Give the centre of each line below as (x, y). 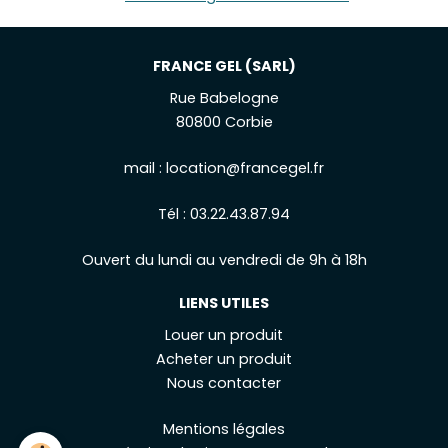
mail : (145, 168)
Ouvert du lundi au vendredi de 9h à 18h (224, 260)
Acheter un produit (224, 359)
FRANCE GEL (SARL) (224, 66)
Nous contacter (224, 383)
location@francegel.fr (245, 168)
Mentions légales (224, 429)
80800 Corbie (224, 122)
